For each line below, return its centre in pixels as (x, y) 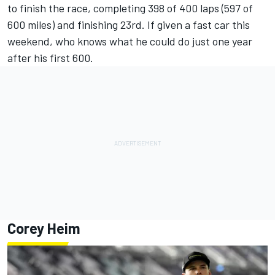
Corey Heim (44, 228)
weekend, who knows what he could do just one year (130, 41)
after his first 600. (50, 57)
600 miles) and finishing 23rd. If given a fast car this (129, 24)
